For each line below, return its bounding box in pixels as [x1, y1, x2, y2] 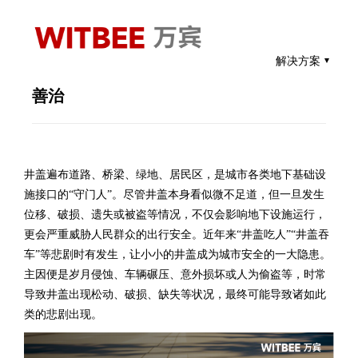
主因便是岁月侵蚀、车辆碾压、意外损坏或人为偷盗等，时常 [24, 268, 326, 280]
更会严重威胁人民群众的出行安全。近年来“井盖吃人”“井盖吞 [24, 228, 329, 241]
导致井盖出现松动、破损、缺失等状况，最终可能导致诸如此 [24, 288, 326, 300]
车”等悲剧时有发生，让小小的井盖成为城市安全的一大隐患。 [24, 248, 331, 261]
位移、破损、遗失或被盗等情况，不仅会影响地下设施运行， [24, 208, 326, 221]
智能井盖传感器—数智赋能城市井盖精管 [32, 66, 320, 83]
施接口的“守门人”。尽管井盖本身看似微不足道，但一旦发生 [24, 188, 324, 201]
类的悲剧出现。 [24, 308, 102, 320]
